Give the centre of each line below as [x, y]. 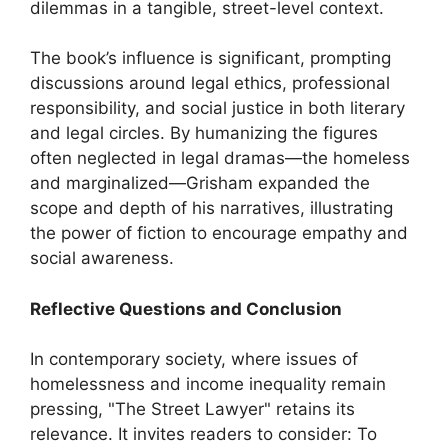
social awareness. [102, 258]
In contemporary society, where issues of [194, 359]
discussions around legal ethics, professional [210, 83]
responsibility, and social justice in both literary [217, 108]
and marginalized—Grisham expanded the [200, 183]
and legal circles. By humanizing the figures [204, 133]
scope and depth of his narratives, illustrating [211, 208]
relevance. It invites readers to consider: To [203, 434]
